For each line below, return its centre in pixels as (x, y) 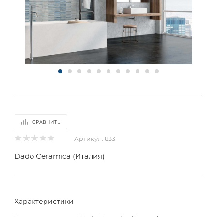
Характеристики (44, 201)
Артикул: (89, 138)
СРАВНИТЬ (46, 122)
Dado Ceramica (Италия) (60, 156)
